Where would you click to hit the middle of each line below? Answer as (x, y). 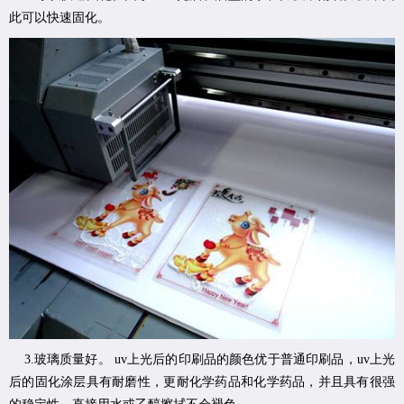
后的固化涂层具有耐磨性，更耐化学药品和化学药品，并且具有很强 (202, 382)
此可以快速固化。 (60, 17)
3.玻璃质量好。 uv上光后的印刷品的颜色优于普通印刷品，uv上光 (202, 360)
